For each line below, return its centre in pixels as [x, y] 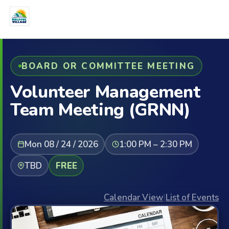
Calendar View [133, 198]
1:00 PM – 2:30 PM [155, 144]
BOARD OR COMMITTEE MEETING [108, 66]
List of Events [192, 198]
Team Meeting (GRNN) [100, 110]
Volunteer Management [105, 92]
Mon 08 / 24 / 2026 [61, 144]
